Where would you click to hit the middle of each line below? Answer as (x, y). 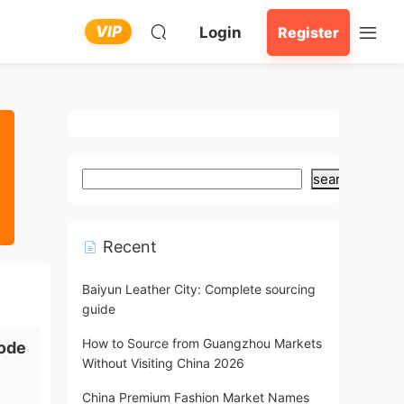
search (335, 179)
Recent (128, 247)
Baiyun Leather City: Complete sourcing (199, 289)
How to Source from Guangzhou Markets (202, 343)
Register (308, 32)
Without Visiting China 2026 (163, 363)
